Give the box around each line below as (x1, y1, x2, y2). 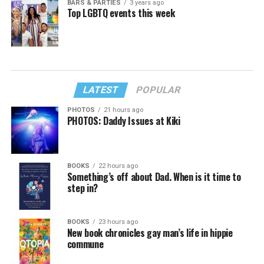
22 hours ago (98, 162, 138, 170)
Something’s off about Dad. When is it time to (67, 170, 241, 184)
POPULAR (135, 84, 183, 95)
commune (67, 237, 104, 251)
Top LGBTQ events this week (67, 6, 175, 20)
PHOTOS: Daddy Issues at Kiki (67, 114, 180, 128)
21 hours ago (103, 106, 143, 114)
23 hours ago (98, 218, 138, 226)
